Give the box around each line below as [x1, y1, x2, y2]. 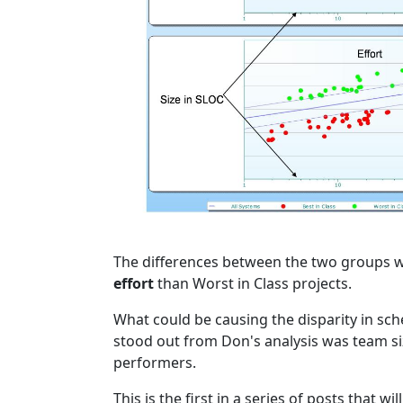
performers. [113, 352, 196, 372]
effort [113, 273, 154, 293]
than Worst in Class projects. [154, 273, 352, 293]
